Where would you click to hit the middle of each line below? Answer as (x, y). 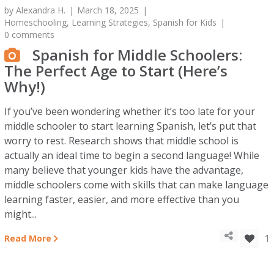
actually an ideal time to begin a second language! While (132, 155)
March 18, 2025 (108, 10)
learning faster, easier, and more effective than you (122, 199)
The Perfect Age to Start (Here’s (116, 71)
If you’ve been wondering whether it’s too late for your (130, 111)
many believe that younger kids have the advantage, (124, 170)
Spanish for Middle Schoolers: (138, 55)
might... (21, 214)
